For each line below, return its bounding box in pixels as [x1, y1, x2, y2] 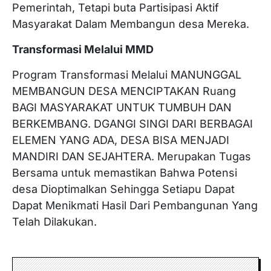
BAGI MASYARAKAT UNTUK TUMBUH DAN [12, 101, 232, 114]
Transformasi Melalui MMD [12, 43, 154, 56]
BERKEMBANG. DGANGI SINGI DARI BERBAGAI [12, 117, 253, 130]
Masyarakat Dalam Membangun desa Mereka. [12, 18, 249, 30]
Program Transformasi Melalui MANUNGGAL [12, 68, 241, 81]
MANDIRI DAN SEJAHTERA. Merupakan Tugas [12, 150, 251, 163]
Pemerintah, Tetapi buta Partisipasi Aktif [12, 1, 219, 14]
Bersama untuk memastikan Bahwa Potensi [12, 166, 237, 179]
